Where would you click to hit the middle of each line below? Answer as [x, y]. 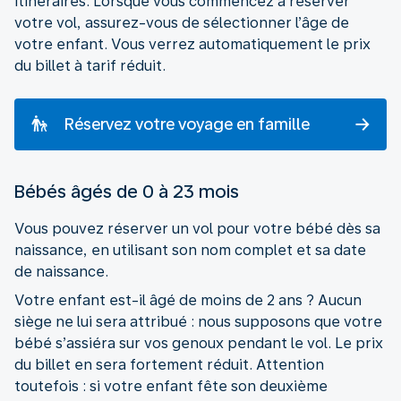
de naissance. [61, 271]
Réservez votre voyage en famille [187, 124]
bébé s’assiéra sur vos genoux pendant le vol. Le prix [199, 343]
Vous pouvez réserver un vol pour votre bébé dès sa [197, 228]
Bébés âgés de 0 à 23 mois [127, 191]
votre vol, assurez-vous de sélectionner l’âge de [182, 22]
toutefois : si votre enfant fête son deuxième [171, 386]
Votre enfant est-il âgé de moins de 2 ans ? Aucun [188, 300]
